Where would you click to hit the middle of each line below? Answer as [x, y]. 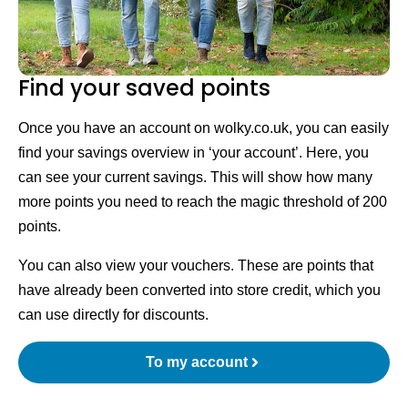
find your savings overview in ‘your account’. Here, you [194, 153]
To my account [197, 362]
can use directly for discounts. [113, 315]
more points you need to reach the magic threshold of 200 [203, 202]
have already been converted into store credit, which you [199, 290]
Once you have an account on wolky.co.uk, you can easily [204, 128]
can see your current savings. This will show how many [195, 177]
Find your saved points [144, 88]
